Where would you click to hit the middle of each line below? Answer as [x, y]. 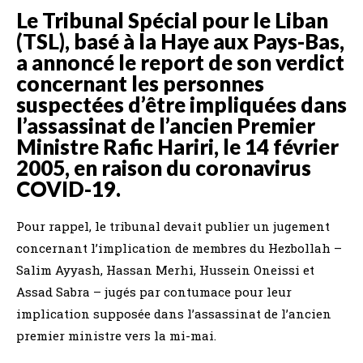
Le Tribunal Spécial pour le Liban [172, 21]
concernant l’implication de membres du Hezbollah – [179, 248]
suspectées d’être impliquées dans [181, 105]
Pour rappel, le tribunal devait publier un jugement [173, 226]
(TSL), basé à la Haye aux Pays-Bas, [180, 42]
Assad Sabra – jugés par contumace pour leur [154, 292]
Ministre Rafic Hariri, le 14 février [177, 147]
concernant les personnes [140, 84]
